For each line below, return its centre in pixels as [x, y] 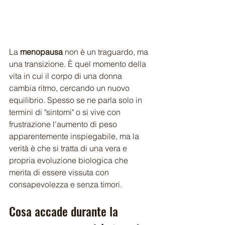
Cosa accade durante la [65, 211]
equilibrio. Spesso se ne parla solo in [77, 100]
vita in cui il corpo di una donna [67, 76]
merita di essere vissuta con [60, 172]
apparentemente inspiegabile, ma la [75, 136]
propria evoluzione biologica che [70, 160]
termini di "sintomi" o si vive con [66, 112]
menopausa [41, 51]
